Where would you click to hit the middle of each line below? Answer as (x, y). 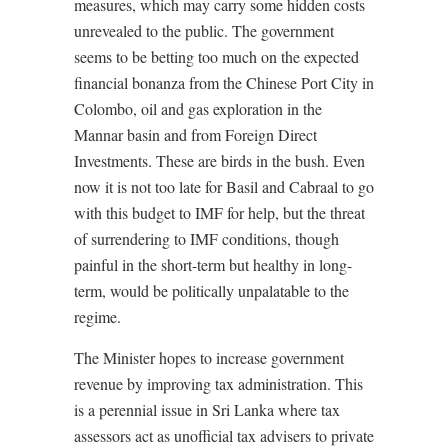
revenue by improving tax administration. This (218, 383)
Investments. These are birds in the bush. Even (219, 160)
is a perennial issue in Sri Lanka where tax (207, 409)
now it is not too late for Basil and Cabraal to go (224, 186)
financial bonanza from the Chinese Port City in (224, 82)
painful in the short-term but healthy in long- (213, 264)
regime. (97, 316)
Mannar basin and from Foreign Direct (195, 134)
